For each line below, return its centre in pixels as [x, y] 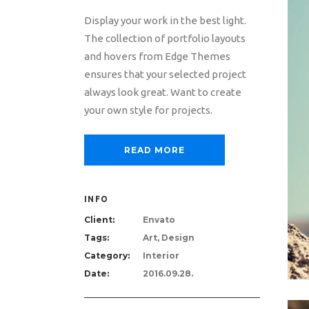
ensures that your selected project [165, 74]
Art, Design [169, 238]
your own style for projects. [148, 110]
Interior [161, 256]
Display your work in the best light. [165, 20]
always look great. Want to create [163, 92]
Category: [107, 256]
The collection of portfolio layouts [165, 38]
